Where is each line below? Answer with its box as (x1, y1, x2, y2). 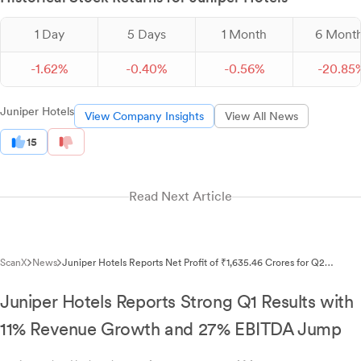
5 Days (127, 27, 166, 42)
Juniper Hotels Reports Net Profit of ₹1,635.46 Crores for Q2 (62, 257, 325, 269)
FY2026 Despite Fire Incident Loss (62, 268, 212, 280)
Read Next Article (129, 189, 232, 205)
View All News (225, 110, 298, 122)
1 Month (222, 27, 267, 42)
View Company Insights (85, 110, 204, 122)
